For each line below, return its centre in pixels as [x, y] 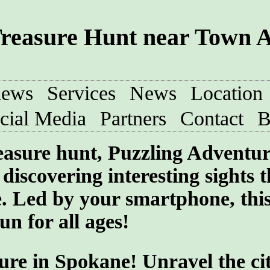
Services [81, 93]
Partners [133, 118]
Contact [212, 118]
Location [227, 93]
